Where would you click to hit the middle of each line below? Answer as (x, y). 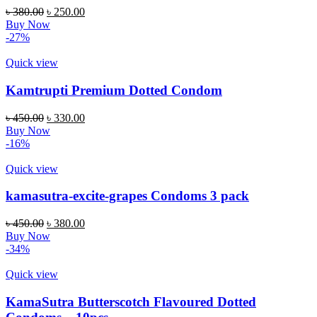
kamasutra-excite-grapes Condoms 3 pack (127, 196)
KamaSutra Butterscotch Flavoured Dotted (131, 301)
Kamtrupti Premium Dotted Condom (114, 90)
